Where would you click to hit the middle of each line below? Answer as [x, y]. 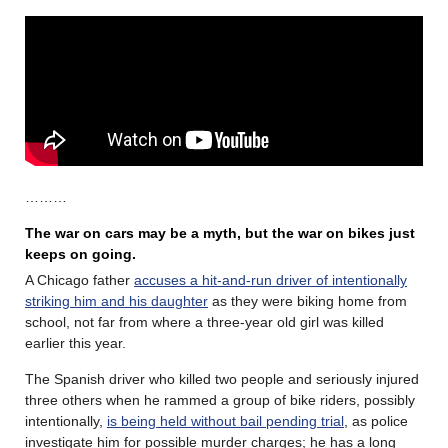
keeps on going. [80, 253]
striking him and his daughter [116, 300]
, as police [376, 420]
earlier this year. [75, 342]
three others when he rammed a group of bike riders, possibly [220, 399]
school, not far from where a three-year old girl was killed [204, 321]
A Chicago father [79, 279]
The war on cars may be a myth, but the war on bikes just [220, 232]
